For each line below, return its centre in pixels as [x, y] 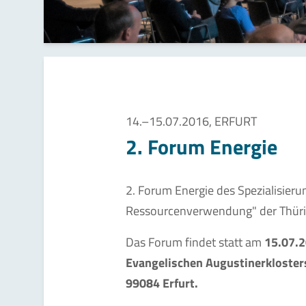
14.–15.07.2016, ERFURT [191, 121]
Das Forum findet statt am [195, 242]
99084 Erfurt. [162, 283]
